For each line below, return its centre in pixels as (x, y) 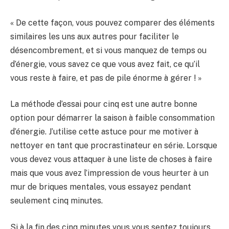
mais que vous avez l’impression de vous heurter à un (109, 173)
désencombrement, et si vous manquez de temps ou (108, 50)
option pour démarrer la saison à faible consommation (112, 118)
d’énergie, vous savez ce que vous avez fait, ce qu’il (105, 64)
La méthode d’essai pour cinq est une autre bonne (104, 104)
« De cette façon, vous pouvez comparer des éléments (112, 22)
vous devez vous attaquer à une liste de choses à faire (111, 159)
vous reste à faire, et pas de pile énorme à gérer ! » (106, 78)
